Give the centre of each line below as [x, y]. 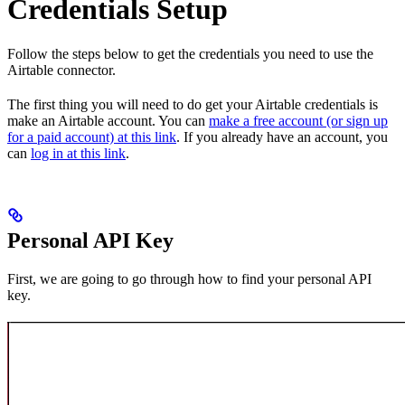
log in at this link [78, 153]
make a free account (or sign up [298, 120]
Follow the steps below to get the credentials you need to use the [190, 53]
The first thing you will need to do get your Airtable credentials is [193, 104]
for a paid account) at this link [92, 137]
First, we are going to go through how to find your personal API [189, 278]
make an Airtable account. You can [108, 120]
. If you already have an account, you [282, 137]
